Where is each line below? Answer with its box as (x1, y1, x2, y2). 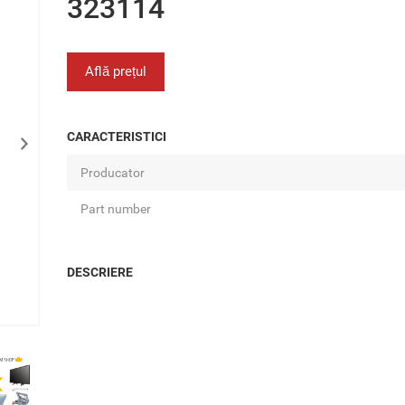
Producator (80, 165, 145, 180)
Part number (80, 202, 151, 216)
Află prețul (85, 63, 146, 80)
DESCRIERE (67, 265, 133, 279)
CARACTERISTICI (67, 129, 166, 144)
